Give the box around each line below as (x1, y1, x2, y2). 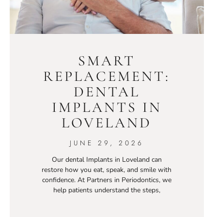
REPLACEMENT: (43, 67, 170, 86)
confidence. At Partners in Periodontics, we (42, 175, 171, 185)
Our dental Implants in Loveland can (51, 155, 162, 165)
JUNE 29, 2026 (69, 138, 144, 148)
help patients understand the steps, (53, 186, 160, 195)
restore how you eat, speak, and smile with (42, 165, 172, 175)
